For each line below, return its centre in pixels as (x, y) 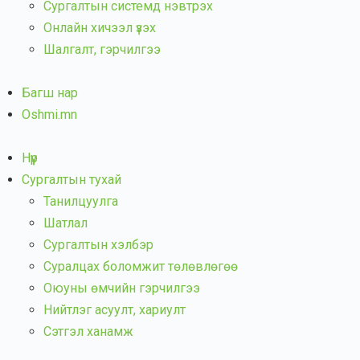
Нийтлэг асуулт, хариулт (115, 310)
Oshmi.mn (49, 115)
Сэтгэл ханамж (88, 331)
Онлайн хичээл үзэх (100, 28)
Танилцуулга (81, 201)
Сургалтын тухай (72, 180)
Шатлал (65, 223)
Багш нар (50, 93)
